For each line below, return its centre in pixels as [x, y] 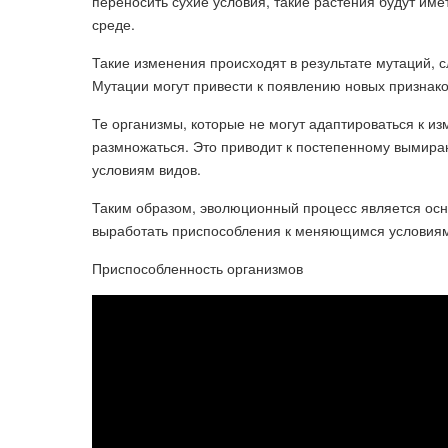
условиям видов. [146, 169]
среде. [113, 24]
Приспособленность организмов [197, 268]
